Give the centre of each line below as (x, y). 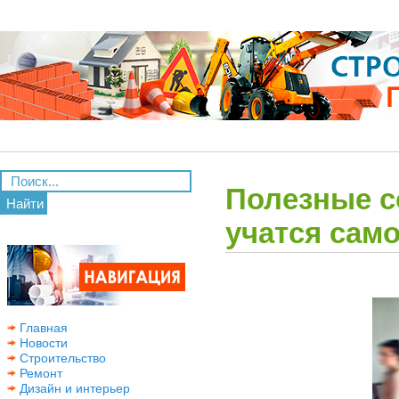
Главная (42, 328)
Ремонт (39, 373)
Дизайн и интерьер (73, 388)
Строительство (61, 358)
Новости (42, 343)
